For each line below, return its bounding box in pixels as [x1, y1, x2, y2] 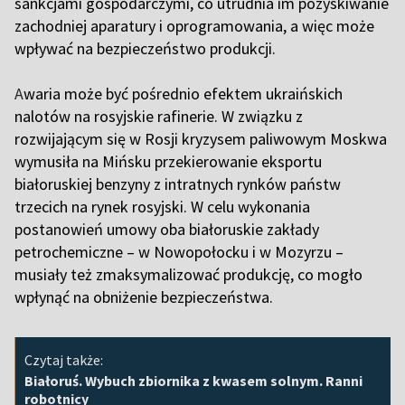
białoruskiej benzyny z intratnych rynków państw [14, 173, 341, 194]
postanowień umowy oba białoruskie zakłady [14, 218, 319, 240]
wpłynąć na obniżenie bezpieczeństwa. [14, 286, 273, 307]
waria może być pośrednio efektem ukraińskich [24, 82, 343, 104]
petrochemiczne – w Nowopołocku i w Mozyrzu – [14, 240, 344, 262]
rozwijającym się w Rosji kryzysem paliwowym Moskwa [14, 127, 387, 149]
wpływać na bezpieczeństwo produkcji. [14, 37, 276, 59]
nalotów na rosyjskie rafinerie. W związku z [14, 105, 303, 127]
